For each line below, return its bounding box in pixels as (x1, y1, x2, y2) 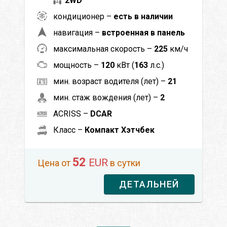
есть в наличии (113, 11, 173, 21)
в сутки (108, 157, 140, 168)
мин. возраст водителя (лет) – (53, 76, 168, 86)
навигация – (53, 27, 102, 37)
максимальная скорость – (53, 44, 154, 54)
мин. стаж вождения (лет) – (53, 92, 160, 102)
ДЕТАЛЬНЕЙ (119, 178, 179, 190)
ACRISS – (53, 108, 90, 119)
